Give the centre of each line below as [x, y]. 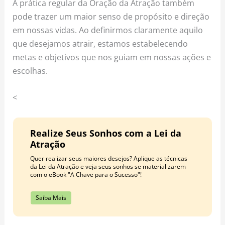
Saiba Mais [51, 197]
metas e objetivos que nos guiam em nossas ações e [112, 57]
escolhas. [30, 70]
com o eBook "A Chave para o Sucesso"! [86, 174]
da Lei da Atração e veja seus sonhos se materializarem [108, 166]
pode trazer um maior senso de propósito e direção [111, 16]
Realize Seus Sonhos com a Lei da [105, 133]
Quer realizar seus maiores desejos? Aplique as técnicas [108, 158]
